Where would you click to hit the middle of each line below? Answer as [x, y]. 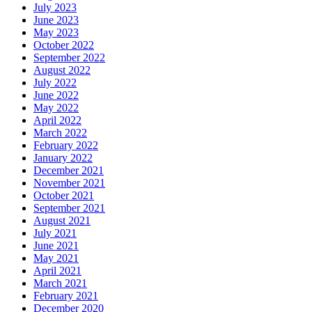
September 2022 [69, 57]
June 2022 [56, 95]
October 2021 [64, 195]
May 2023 [56, 32]
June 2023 [56, 19]
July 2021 [55, 233]
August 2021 [62, 220]
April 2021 [57, 270]
